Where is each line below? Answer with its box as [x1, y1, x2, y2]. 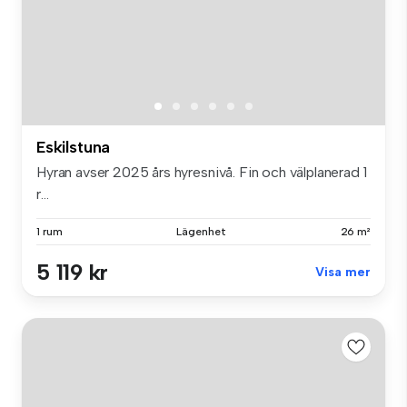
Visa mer [315, 264, 371, 281]
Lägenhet [176, 225, 226, 239]
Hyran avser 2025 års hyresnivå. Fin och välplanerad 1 [36, 164, 367, 182]
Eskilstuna [36, 137, 111, 158]
